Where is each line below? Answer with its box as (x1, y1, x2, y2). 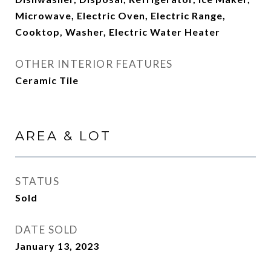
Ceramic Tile (15, 74, 79, 86)
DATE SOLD (15, 223, 78, 236)
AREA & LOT (15, 128, 111, 143)
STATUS (15, 175, 59, 188)
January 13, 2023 (15, 240, 99, 252)
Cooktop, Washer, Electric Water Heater (15, 26, 220, 38)
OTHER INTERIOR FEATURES (15, 57, 173, 70)
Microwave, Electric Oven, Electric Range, (15, 10, 226, 21)
